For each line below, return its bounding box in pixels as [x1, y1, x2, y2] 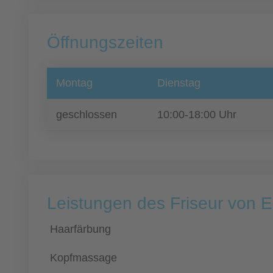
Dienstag [157, 77, 200, 89]
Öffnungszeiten [47, 33, 163, 52]
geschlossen [56, 108, 117, 121]
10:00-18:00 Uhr [157, 108, 236, 121]
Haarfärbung [50, 223, 111, 235]
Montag [56, 77, 93, 89]
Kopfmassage [50, 252, 117, 264]
